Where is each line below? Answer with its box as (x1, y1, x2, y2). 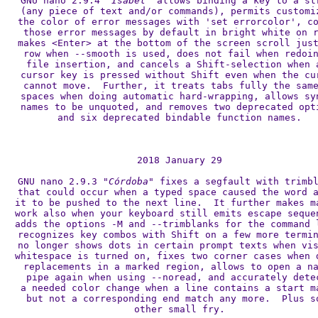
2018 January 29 (137, 155, 222, 165)
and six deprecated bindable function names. (57, 112, 302, 123)
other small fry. (134, 304, 225, 314)
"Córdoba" (103, 176, 154, 187)
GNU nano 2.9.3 (18, 176, 103, 187)
